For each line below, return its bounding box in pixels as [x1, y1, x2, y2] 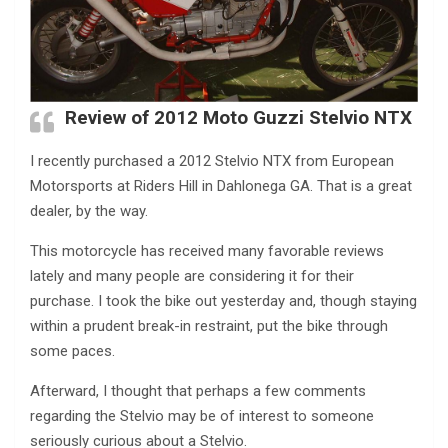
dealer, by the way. [30, 202, 148, 221]
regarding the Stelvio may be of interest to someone [30, 407, 374, 426]
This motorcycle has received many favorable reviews [30, 242, 384, 261]
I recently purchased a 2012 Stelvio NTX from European [30, 152, 394, 171]
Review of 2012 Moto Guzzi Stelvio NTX [65, 106, 412, 130]
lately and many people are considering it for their [30, 267, 354, 286]
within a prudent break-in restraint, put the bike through [30, 317, 388, 336]
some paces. [30, 342, 115, 361]
